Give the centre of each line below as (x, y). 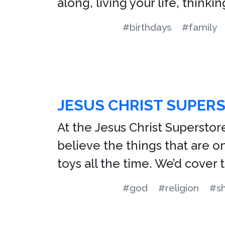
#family (199, 27)
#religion (179, 188)
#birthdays (147, 27)
